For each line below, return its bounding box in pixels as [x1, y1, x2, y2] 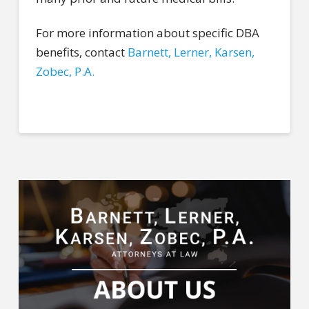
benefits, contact [35, 44, 128, 61]
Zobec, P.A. [35, 63, 94, 80]
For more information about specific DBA [35, 25, 259, 41]
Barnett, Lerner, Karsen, [127, 44, 255, 61]
